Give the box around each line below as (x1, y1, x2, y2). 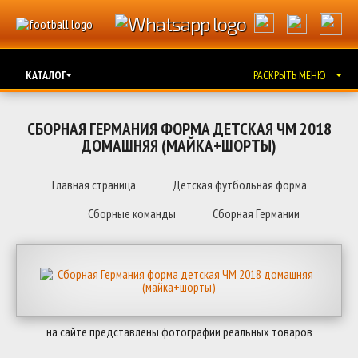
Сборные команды (87, 205, 176, 221)
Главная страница (51, 177, 136, 193)
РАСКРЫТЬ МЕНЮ (253, 68, 326, 82)
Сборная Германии (212, 205, 300, 221)
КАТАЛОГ (26, 68, 66, 82)
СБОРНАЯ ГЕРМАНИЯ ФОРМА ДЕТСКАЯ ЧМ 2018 (26, 118, 332, 140)
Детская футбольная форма (172, 177, 307, 193)
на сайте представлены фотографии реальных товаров (46, 324, 312, 340)
